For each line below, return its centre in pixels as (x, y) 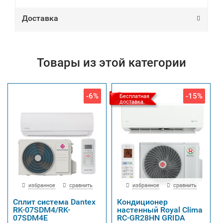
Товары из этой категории (111, 63)
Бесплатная (134, 96)
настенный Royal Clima (160, 210)
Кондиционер (142, 202)
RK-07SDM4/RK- (42, 210)
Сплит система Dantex (54, 202)
